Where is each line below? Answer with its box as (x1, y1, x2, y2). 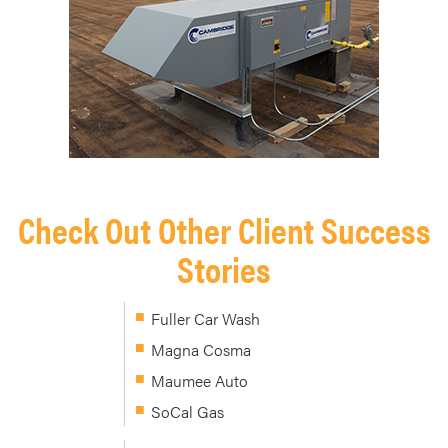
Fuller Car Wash (151, 307, 260, 331)
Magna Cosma (151, 338, 251, 362)
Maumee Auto (151, 369, 248, 393)
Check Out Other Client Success (17, 203, 431, 256)
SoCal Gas (151, 400, 224, 424)
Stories (177, 242, 271, 295)
